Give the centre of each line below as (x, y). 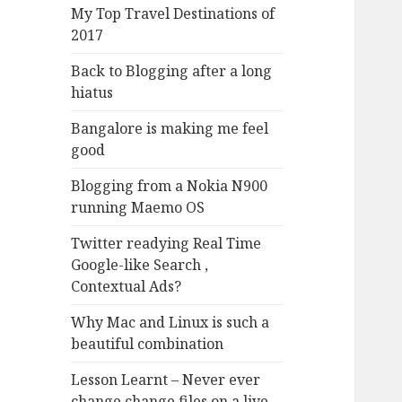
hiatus (92, 93)
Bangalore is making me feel (170, 129)
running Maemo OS (138, 208)
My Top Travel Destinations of (173, 14)
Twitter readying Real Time (166, 244)
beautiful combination (148, 344)
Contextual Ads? (127, 287)
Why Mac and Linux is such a (170, 323)
